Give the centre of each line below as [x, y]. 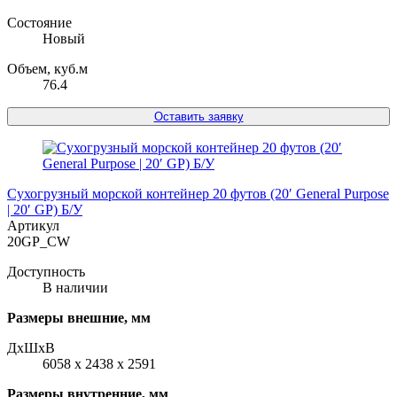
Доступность [46, 271]
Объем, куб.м [47, 68]
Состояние [39, 22]
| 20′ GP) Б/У [45, 209]
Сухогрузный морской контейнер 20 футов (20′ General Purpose [198, 193]
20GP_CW [39, 241]
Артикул [33, 225]
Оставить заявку [198, 116]
